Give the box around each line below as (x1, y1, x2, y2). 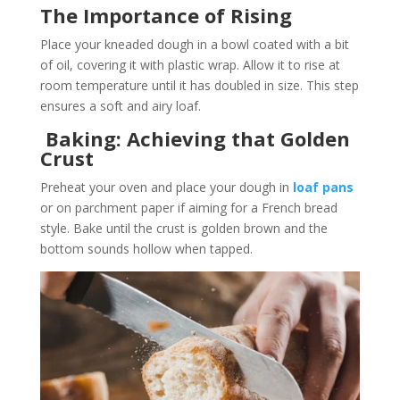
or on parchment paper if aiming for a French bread (39, 198, 337, 216)
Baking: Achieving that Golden (39, 124, 350, 152)
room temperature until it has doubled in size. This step (39, 76, 359, 94)
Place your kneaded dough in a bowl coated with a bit (39, 35, 349, 53)
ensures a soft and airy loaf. (39, 96, 201, 114)
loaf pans (292, 178, 354, 196)
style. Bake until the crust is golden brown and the (39, 219, 328, 237)
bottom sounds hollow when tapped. (39, 239, 253, 257)
